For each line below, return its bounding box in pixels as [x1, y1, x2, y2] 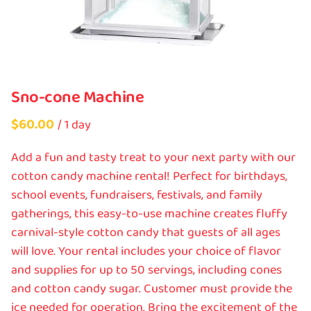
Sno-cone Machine [11, 84, 144, 111]
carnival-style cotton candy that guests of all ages [11, 223, 280, 242]
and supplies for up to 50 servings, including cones [11, 260, 282, 280]
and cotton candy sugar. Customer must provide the [11, 279, 292, 299]
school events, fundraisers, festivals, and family [11, 185, 262, 205]
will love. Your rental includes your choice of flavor [11, 242, 281, 261]
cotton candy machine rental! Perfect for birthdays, [11, 167, 287, 186]
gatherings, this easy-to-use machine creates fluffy [11, 204, 287, 224]
